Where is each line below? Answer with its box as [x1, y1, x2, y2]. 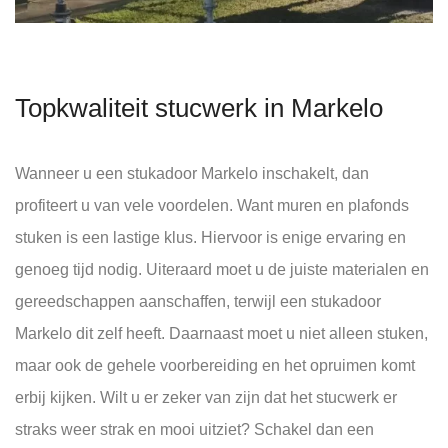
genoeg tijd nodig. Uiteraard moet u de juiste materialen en [15, 261, 429, 279]
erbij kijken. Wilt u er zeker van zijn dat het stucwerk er [15, 389, 397, 407]
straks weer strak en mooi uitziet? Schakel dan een [15, 421, 374, 439]
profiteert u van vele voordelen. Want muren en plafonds [15, 197, 409, 215]
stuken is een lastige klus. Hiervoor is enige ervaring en [15, 229, 406, 247]
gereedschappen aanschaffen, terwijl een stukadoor [15, 293, 381, 311]
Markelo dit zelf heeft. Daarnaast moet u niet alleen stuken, [15, 325, 428, 343]
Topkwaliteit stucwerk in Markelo [15, 93, 383, 124]
